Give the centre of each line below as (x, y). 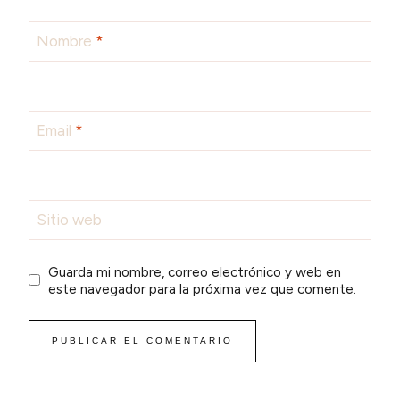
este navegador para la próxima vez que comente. (203, 288)
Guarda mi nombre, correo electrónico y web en (195, 271)
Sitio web (69, 219)
